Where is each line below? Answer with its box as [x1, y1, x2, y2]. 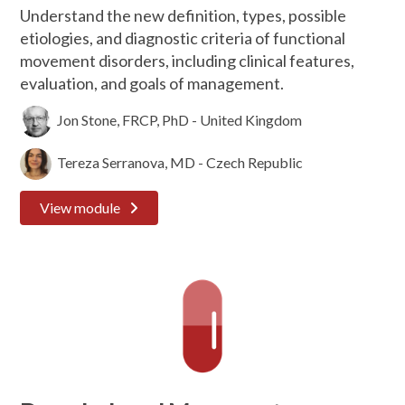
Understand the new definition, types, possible [20, 5, 347, 25]
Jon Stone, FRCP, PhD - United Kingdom [52, 110, 303, 128]
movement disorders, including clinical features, [20, 51, 355, 71]
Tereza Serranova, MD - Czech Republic [52, 153, 304, 171]
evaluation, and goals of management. [20, 73, 285, 93]
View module [40, 199, 121, 216]
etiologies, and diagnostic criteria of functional [20, 28, 346, 48]
